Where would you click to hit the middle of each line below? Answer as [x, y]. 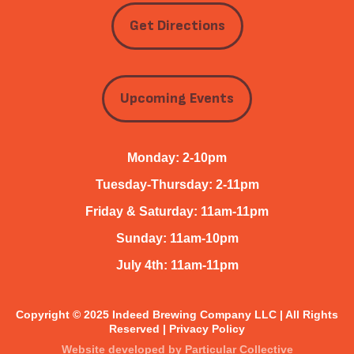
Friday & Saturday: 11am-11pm [177, 211]
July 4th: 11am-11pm [177, 265]
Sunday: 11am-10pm [177, 238]
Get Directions [177, 26]
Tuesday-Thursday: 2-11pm [177, 184]
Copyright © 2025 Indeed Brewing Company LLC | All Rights [177, 314]
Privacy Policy [207, 328]
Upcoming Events [177, 99]
